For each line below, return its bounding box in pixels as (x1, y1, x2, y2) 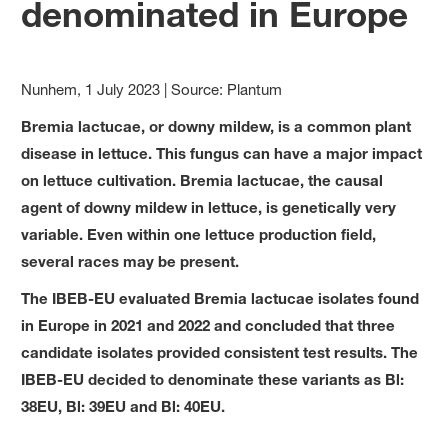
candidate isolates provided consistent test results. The (21, 343, 419, 362)
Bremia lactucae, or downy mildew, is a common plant (21, 117, 412, 136)
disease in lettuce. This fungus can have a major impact (21, 144, 423, 163)
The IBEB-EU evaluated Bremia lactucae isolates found (21, 289, 420, 308)
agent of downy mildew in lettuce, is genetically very (21, 198, 397, 217)
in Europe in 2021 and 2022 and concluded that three (21, 316, 396, 335)
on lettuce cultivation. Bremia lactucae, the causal (21, 171, 384, 190)
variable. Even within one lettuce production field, (21, 225, 377, 244)
